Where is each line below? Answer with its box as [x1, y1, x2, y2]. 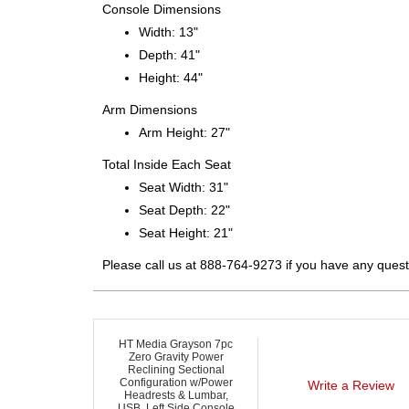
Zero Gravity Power [128, 350, 224, 363]
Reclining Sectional [127, 362, 225, 376]
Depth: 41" [139, 47, 200, 62]
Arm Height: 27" [139, 124, 230, 140]
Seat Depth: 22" [139, 202, 230, 217]
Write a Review [308, 378, 394, 393]
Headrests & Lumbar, [123, 388, 228, 402]
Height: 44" [139, 69, 203, 85]
